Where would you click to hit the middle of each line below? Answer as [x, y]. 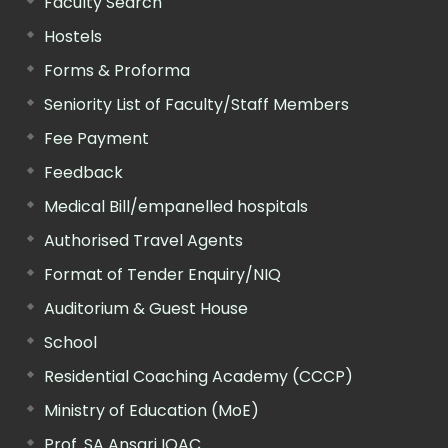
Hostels [73, 36]
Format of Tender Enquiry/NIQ [162, 274]
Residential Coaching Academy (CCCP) [198, 376]
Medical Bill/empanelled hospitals [176, 206]
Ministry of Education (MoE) [151, 410]
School [70, 342]
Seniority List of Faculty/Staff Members [196, 104]
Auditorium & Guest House [146, 308]
